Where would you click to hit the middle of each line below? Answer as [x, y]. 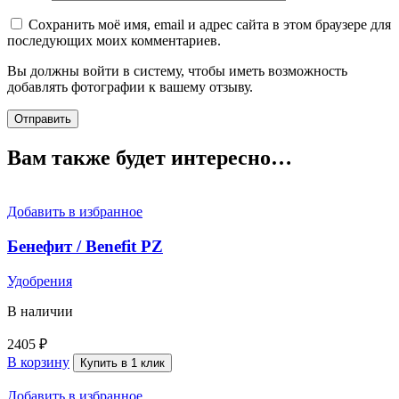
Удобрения [40, 281]
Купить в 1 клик [122, 362]
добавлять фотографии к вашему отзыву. [130, 87]
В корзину [38, 362]
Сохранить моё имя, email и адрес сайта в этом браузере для [210, 25]
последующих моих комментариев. [114, 41]
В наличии [40, 311]
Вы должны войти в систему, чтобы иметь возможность [177, 71]
